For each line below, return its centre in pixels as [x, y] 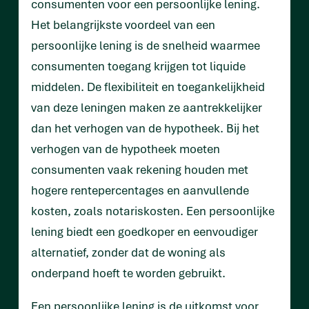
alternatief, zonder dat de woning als [128, 252]
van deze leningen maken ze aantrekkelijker [147, 108]
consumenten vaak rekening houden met [140, 170]
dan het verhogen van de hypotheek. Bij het [145, 128]
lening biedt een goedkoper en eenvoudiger [144, 232]
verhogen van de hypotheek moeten [126, 149]
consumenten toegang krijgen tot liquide [138, 66]
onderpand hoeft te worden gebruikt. [128, 273]
